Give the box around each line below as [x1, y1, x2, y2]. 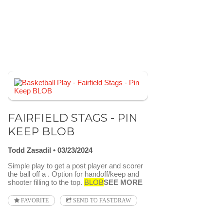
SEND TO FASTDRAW [72, 197, 131, 203]
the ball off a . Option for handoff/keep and [8, 169, 139, 178]
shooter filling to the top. [8, 178, 84, 186]
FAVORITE [19, 197, 49, 203]
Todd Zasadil [8, 145, 51, 154]
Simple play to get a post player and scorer [8, 161, 143, 170]
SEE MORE [104, 178, 143, 186]
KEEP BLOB [8, 125, 74, 138]
